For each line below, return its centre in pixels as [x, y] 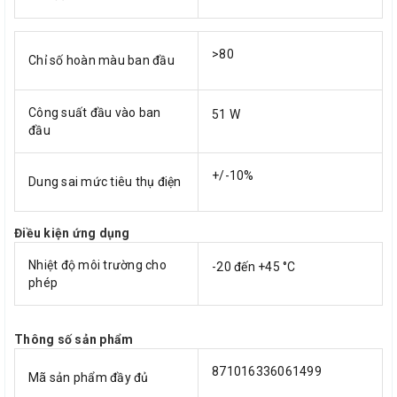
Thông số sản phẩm [74, 339]
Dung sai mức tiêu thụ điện [105, 181]
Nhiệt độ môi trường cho [97, 265]
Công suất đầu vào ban [95, 112]
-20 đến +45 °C [254, 266]
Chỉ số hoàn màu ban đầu [101, 60]
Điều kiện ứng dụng [72, 233]
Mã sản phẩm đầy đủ [89, 377]
